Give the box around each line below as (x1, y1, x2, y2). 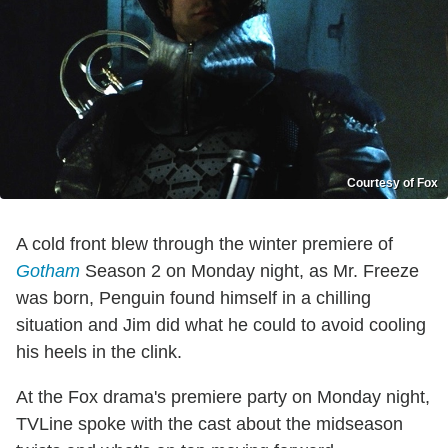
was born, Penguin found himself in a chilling (16, 288, 371, 309)
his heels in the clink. (16, 342, 182, 363)
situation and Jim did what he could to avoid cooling (16, 315, 426, 336)
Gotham (16, 261, 80, 282)
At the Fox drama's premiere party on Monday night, (16, 387, 430, 408)
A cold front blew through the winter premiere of (16, 234, 393, 255)
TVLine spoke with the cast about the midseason (16, 414, 403, 435)
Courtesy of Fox (347, 176, 438, 191)
